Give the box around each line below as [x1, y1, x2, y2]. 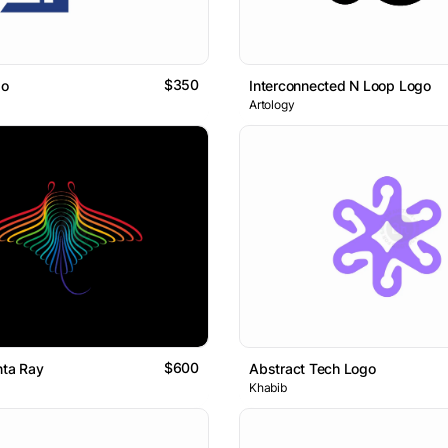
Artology [249, 97, 295, 113]
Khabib [249, 379, 287, 395]
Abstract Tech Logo [249, 359, 376, 377]
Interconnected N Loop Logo [249, 77, 431, 95]
